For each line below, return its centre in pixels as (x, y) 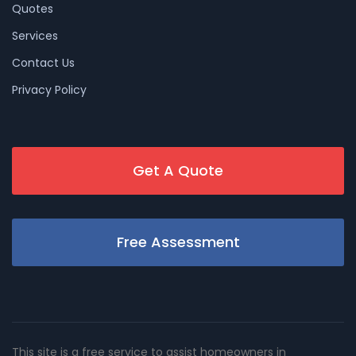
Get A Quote (178, 171)
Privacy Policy (49, 90)
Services (35, 36)
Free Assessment (178, 242)
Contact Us (43, 63)
